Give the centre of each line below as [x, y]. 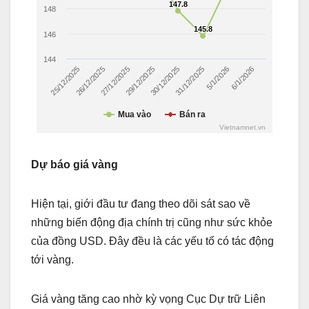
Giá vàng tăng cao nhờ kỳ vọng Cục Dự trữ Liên [148, 299]
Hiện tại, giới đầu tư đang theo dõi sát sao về [141, 204]
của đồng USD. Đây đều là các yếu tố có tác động [152, 241]
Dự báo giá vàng [74, 165]
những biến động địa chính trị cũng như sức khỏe [152, 223]
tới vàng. [52, 260]
